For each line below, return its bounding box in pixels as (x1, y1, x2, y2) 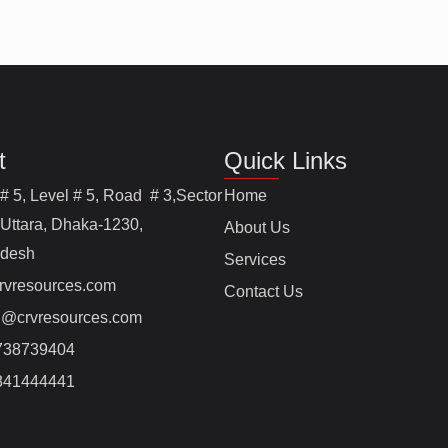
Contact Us (224, 283, 303, 301)
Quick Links (224, 147, 347, 175)
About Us (224, 219, 290, 237)
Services (224, 251, 286, 269)
